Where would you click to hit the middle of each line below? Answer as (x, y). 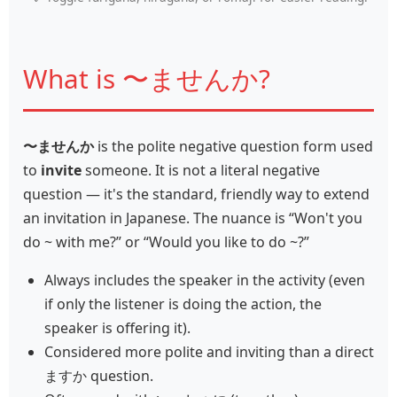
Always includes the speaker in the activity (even (205, 280)
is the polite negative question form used (234, 146)
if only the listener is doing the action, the (183, 304)
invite (61, 170)
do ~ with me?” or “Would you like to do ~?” (166, 241)
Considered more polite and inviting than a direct (209, 351)
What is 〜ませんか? (147, 78)
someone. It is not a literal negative (201, 170)
